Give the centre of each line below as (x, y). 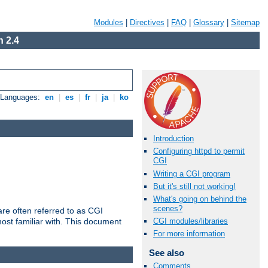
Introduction (173, 139)
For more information (189, 234)
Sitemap (245, 22)
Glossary (209, 22)
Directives (147, 22)
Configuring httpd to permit (199, 151)
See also (166, 253)
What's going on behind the (200, 199)
